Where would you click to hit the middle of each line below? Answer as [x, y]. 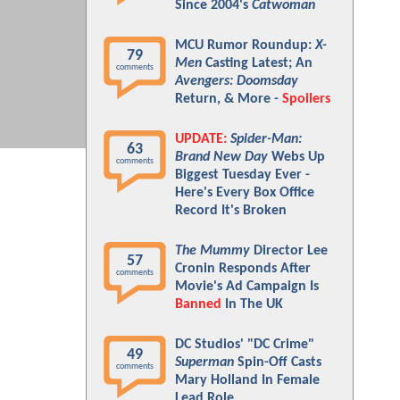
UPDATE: [201, 139]
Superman [204, 362]
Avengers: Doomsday [237, 81]
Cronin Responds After [243, 269]
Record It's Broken [231, 211]
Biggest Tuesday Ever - [242, 175]
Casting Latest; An [257, 63]
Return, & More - [229, 99]
